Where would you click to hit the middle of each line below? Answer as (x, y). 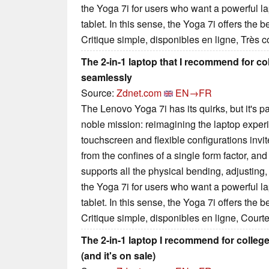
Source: (99, 93)
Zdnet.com (139, 93)
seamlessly (107, 77)
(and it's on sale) (118, 256)
